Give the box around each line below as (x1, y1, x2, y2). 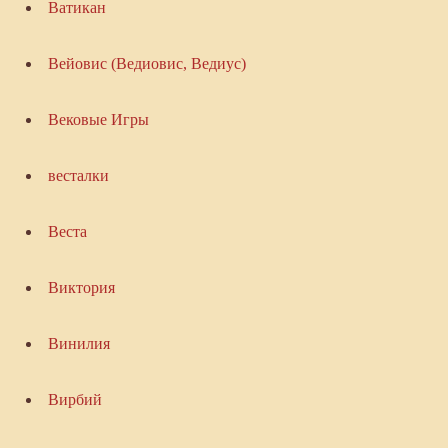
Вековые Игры (47, 111, 149, 129)
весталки (47, 167, 109, 185)
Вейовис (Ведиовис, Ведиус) (47, 55, 246, 73)
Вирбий (47, 391, 102, 409)
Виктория (47, 279, 115, 297)
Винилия (47, 335, 110, 353)
